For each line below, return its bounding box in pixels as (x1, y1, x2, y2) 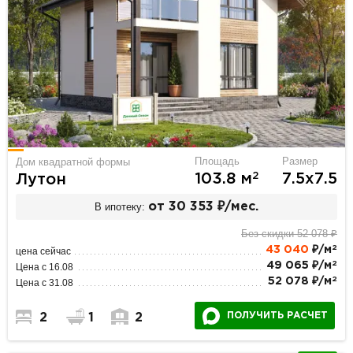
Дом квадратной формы (16, 156, 131, 169)
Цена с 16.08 (16, 262, 74, 273)
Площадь (194, 155, 240, 168)
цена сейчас (16, 246, 72, 258)
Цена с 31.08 (16, 277, 74, 289)
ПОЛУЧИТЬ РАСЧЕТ (226, 311, 328, 321)
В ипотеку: (95, 200, 146, 213)
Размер (281, 155, 318, 168)
